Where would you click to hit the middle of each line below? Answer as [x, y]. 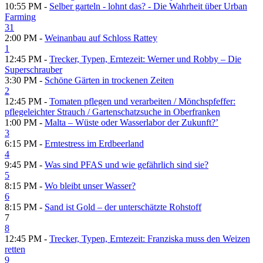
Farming [20, 17]
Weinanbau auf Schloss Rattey [101, 38]
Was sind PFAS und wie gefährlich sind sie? [127, 165]
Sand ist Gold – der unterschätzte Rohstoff [123, 207]
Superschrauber [33, 70]
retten [15, 249]
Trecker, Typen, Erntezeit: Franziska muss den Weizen [150, 239]
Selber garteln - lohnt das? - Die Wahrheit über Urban [148, 6]
